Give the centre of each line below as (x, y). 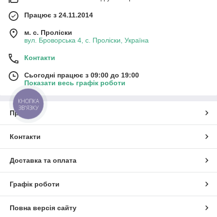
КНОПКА (29, 101)
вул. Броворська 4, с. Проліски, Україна (86, 40)
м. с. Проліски (48, 32)
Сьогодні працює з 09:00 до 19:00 (82, 75)
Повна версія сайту (43, 208)
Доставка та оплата (43, 160)
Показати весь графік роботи (75, 83)
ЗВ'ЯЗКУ (28, 108)
